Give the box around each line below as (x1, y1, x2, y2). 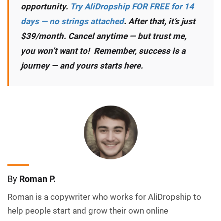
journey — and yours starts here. (21, 61, 143, 71)
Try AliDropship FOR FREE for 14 (70, 1, 194, 12)
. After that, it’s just (124, 16, 195, 27)
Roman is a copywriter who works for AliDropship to (7, 192, 201, 202)
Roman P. (19, 174, 56, 184)
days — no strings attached (21, 16, 124, 27)
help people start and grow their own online (7, 206, 168, 216)
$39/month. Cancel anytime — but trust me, (21, 31, 186, 41)
